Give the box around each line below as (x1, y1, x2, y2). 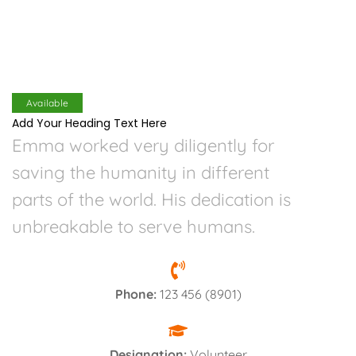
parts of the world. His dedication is (12, 188, 291, 211)
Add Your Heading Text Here (12, 115, 167, 131)
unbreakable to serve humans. (12, 215, 255, 238)
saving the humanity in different (12, 161, 269, 184)
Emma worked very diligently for (12, 134, 274, 157)
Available (25, 96, 69, 109)
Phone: (114, 286, 157, 302)
